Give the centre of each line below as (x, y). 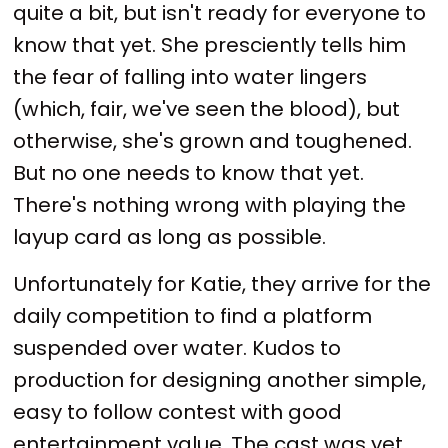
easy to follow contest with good (178, 412)
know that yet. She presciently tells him (210, 44)
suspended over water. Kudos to (177, 348)
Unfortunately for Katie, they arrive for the (222, 284)
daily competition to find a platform (193, 316)
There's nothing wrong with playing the (210, 204)
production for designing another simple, (220, 380)
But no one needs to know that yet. (189, 172)
